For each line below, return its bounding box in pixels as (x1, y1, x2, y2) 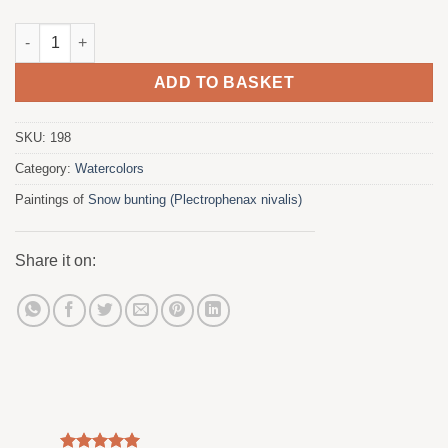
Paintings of (15, 192, 88, 208)
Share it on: (15, 252, 96, 270)
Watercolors (75, 161, 144, 177)
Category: (15, 161, 75, 177)
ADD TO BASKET (153, 73, 295, 91)
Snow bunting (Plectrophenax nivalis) (88, 192, 302, 208)
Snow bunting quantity (14, 24, 171, 41)
